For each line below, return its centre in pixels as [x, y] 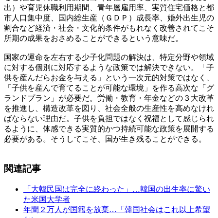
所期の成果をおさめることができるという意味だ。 [93, 38]
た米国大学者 [47, 199]
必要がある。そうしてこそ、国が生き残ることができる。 [105, 139]
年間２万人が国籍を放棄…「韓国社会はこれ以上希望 [117, 209]
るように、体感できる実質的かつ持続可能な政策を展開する [109, 129]
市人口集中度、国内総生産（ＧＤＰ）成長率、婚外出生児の [109, 18]
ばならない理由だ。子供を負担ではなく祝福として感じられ [109, 119]
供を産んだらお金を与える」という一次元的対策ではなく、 [109, 78]
